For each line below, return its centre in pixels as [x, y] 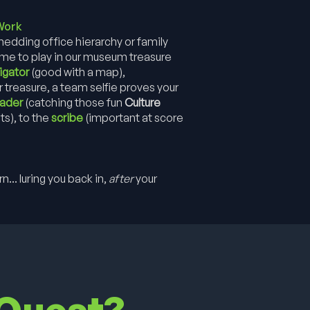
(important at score [133, 118]
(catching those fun [74, 102]
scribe [67, 118]
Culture [143, 102]
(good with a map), [77, 72]
